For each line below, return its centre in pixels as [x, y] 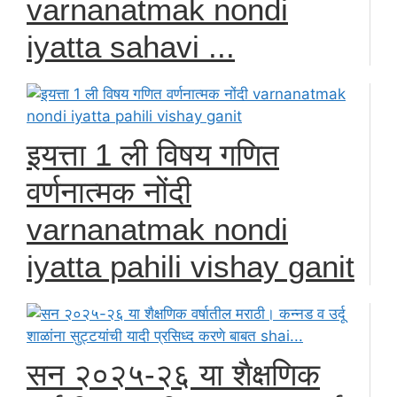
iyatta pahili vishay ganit [191, 266]
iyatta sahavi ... [131, 46]
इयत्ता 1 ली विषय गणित [153, 154]
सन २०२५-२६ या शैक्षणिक [173, 374]
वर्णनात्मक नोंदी [109, 191]
